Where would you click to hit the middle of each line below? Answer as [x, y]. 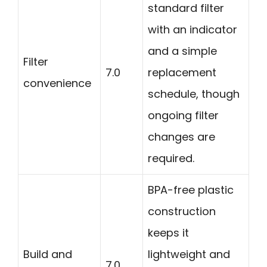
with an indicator [193, 30]
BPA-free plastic [191, 190]
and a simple [182, 51]
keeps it [168, 233]
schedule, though [194, 94]
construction [182, 212]
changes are [181, 137]
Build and [48, 254]
